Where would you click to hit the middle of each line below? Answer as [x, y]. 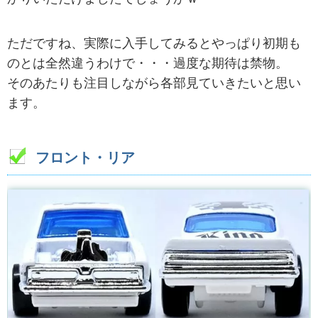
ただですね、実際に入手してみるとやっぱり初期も [154, 44]
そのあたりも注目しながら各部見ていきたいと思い [154, 83]
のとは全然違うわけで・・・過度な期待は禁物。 [148, 64]
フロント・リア [85, 158]
